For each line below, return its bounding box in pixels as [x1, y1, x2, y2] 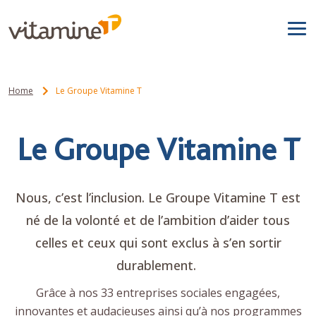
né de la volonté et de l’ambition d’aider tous [26, 211, 290, 229]
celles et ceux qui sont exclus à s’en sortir [35, 233, 281, 251]
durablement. [116, 256, 200, 274]
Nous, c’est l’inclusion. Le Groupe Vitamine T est [16, 188, 300, 206]
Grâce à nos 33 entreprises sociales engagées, [36, 284, 280, 300]
